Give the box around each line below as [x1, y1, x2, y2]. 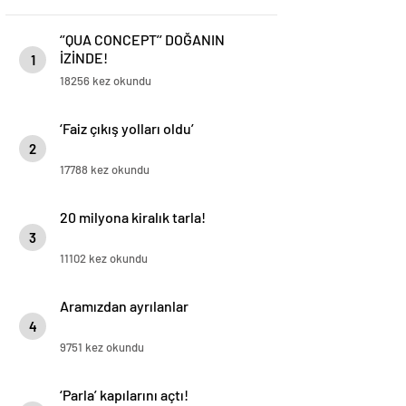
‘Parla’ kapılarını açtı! [60, 386, 188, 403]
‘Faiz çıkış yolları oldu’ [60, 120, 194, 137]
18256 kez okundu [60, 73, 151, 88]
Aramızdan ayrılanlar [60, 297, 188, 314]
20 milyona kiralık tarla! [60, 208, 206, 226]
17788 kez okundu [60, 162, 150, 177]
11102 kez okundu [60, 251, 148, 266]
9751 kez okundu [60, 340, 144, 354]
